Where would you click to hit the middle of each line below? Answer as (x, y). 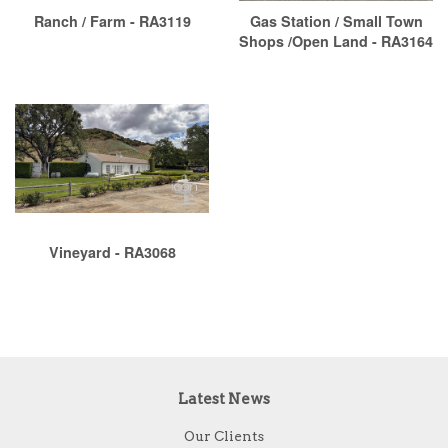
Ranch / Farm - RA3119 (112, 21)
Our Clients (224, 436)
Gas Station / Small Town (336, 21)
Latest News (224, 399)
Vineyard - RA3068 (112, 252)
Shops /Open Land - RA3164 (336, 41)
